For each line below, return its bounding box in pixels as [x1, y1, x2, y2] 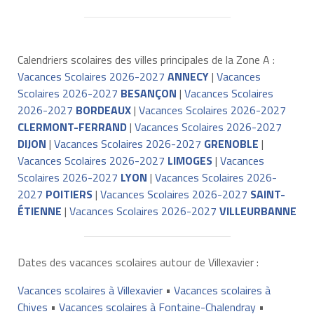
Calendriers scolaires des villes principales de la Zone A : [17, 50, 275, 68]
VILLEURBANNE [219, 202, 296, 219]
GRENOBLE [203, 135, 259, 152]
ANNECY [167, 67, 209, 85]
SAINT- [250, 185, 285, 203]
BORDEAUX [75, 101, 131, 118]
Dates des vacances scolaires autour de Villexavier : [17, 253, 259, 271]
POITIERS [45, 185, 93, 203]
